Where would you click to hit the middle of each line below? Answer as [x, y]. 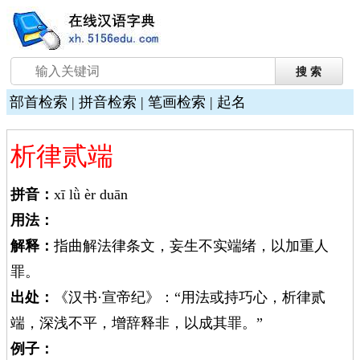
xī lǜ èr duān [91, 194]
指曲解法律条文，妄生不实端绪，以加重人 [191, 246]
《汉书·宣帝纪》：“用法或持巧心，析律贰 [190, 297]
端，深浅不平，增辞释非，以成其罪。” [137, 323]
